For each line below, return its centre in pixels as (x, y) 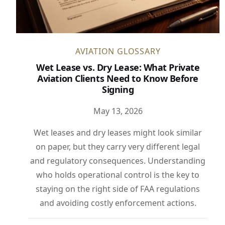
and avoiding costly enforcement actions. (118, 203)
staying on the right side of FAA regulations (118, 189)
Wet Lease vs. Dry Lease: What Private (118, 68)
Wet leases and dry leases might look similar (118, 133)
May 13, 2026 (118, 111)
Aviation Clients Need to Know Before (118, 79)
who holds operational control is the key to (118, 175)
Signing (118, 90)
